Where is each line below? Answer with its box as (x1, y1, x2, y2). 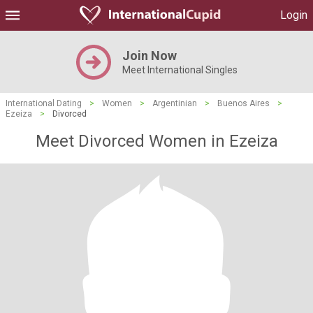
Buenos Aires (217, 99, 270, 108)
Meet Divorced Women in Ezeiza (35, 131, 278, 151)
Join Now (122, 48, 177, 63)
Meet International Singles (122, 64, 238, 75)
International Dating (6, 99, 82, 108)
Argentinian (152, 99, 197, 108)
